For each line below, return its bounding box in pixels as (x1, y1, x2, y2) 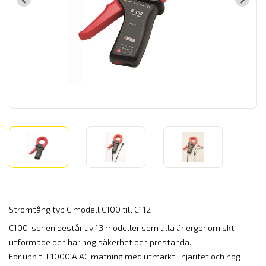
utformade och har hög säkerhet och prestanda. (9, 237, 191, 247)
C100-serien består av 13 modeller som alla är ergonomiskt (9, 223, 235, 233)
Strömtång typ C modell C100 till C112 (9, 204, 151, 214)
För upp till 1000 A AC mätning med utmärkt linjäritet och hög (9, 251, 240, 261)
